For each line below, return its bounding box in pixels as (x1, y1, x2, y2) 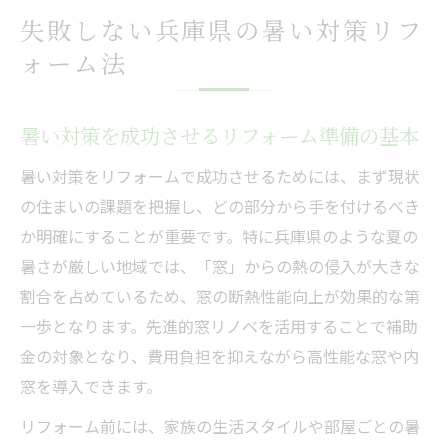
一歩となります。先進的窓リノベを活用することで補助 (20, 313, 418, 338)
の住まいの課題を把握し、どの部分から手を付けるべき (20, 193, 420, 218)
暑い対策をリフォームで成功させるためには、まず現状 (20, 163, 420, 188)
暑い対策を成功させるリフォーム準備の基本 (20, 120, 419, 150)
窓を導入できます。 (20, 373, 162, 398)
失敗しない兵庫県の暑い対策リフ (20, 11, 424, 47)
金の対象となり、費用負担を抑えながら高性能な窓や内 (20, 343, 419, 368)
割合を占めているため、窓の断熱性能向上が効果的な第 (20, 283, 420, 308)
